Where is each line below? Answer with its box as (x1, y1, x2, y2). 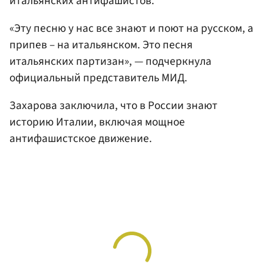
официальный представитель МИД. (9, 70, 187, 87)
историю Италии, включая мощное (9, 114, 185, 131)
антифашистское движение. (9, 130, 152, 147)
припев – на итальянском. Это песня (9, 37, 193, 54)
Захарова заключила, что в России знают (9, 97, 217, 114)
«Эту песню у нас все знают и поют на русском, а (9, 20, 253, 37)
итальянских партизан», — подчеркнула (9, 53, 212, 70)
